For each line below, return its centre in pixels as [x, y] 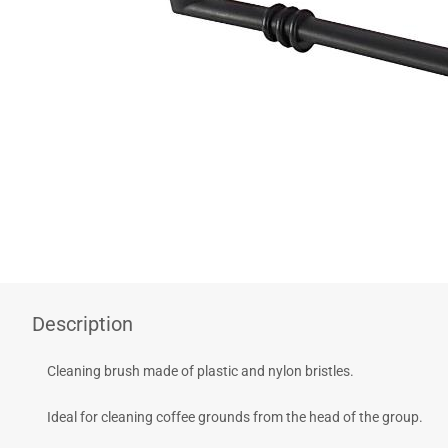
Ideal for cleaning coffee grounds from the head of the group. [235, 417]
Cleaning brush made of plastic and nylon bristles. [200, 371]
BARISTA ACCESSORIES [121, 73]
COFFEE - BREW [95, 31]
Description [82, 324]
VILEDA [68, 115]
